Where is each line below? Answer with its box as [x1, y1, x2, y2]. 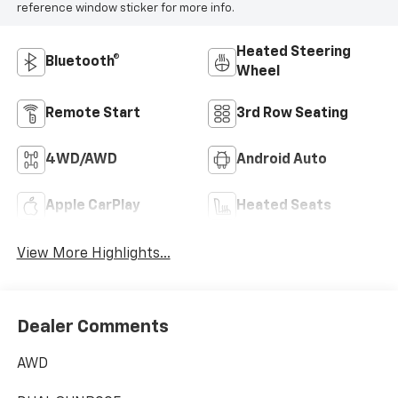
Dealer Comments [16, 318, 169, 336]
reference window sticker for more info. [16, 2, 235, 14]
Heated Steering [236, 44, 351, 60]
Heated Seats [236, 198, 331, 213]
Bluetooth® [44, 54, 120, 69]
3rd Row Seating [236, 106, 348, 121]
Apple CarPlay [44, 198, 140, 213]
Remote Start [44, 106, 140, 121]
